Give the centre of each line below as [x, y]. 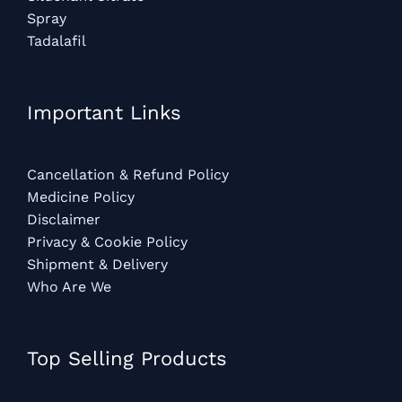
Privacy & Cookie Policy [107, 242]
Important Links [104, 112]
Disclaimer [64, 220]
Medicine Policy [81, 197]
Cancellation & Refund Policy [128, 175]
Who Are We [69, 287]
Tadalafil [57, 40]
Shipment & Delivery [97, 265]
